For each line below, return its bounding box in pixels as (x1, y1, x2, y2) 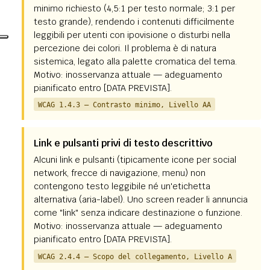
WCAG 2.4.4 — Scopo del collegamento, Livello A (37, 251, 232, 261)
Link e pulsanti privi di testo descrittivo (33, 137, 212, 150)
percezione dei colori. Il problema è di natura (33, 42, 216, 54)
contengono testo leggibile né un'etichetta (33, 181, 210, 192)
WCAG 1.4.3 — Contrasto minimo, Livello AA (37, 99, 211, 109)
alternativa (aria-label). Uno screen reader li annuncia (33, 194, 248, 206)
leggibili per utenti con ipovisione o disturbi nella (33, 29, 230, 40)
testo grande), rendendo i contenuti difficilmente (33, 16, 234, 27)
